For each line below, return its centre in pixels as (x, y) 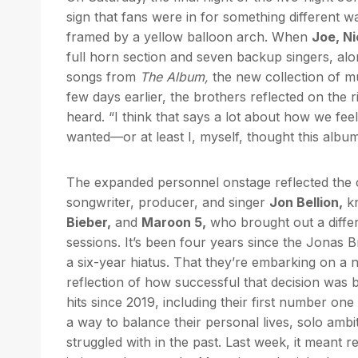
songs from (103, 76)
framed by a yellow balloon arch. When (189, 36)
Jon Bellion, (306, 202)
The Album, (174, 76)
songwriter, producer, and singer (168, 202)
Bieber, (89, 222)
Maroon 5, (174, 222)
